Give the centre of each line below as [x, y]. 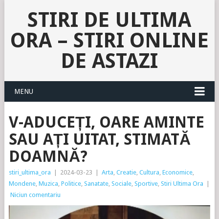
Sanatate [96, 184]
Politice [71, 184]
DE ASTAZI [109, 61]
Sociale [121, 184]
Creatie [126, 172]
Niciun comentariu [35, 195]
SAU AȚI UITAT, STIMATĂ [99, 139]
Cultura [149, 172]
